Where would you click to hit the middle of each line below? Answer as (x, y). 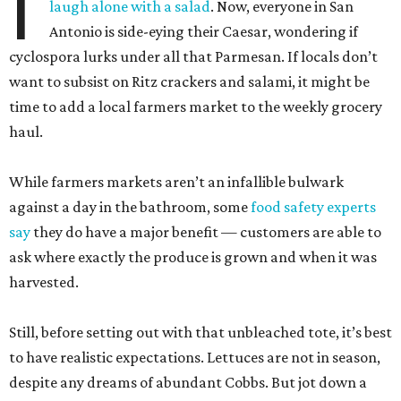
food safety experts (313, 207)
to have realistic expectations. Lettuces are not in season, (195, 357)
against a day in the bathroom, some (130, 207)
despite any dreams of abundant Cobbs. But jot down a (188, 382)
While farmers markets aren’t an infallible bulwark (176, 182)
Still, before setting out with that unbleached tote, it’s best (200, 332)
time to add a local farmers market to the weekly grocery (196, 107)
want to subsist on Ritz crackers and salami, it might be (189, 81)
